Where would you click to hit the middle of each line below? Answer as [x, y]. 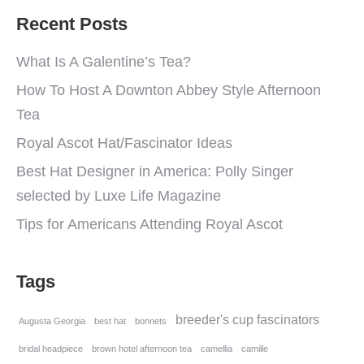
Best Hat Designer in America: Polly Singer [155, 171]
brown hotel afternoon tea [142, 349]
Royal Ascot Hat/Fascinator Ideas [124, 143]
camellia [217, 349]
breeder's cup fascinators [247, 320]
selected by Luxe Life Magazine [119, 196]
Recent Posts [72, 24]
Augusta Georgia [52, 321]
